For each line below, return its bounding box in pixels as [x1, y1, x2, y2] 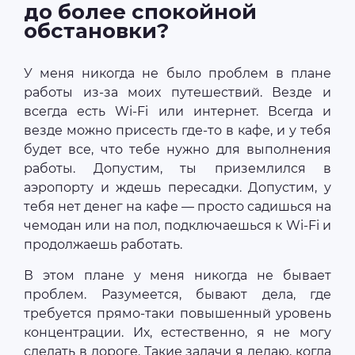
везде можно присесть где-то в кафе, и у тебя [24, 122, 331, 138]
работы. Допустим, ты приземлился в [24, 160, 331, 176]
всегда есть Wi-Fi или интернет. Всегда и [24, 103, 331, 119]
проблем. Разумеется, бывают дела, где [24, 286, 331, 302]
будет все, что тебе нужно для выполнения [24, 141, 331, 157]
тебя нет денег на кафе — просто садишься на [24, 198, 331, 214]
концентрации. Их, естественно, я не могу [24, 324, 331, 340]
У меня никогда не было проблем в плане [24, 65, 331, 81]
